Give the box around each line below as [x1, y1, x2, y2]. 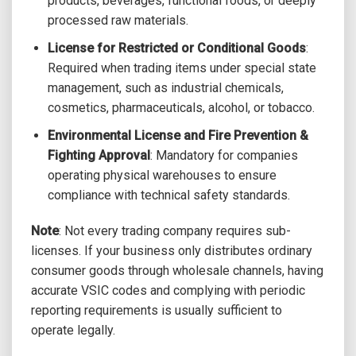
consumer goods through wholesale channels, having [31, 263, 323, 279]
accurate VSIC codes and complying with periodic [31, 283, 305, 299]
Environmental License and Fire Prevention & [47, 127, 308, 143]
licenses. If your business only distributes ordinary [31, 243, 312, 259]
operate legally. [31, 323, 115, 339]
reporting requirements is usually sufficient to [31, 303, 282, 319]
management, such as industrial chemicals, [47, 80, 284, 96]
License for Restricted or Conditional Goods [47, 41, 306, 56]
